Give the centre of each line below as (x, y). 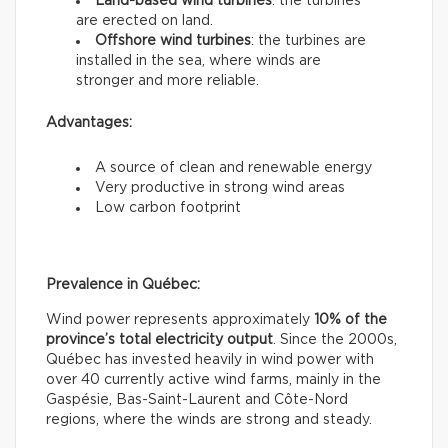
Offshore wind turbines (173, 40)
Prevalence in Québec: (123, 284)
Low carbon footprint (168, 207)
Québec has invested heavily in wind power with (210, 359)
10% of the (350, 319)
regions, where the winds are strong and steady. (209, 419)
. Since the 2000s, (335, 339)
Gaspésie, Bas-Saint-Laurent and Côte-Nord (197, 399)
